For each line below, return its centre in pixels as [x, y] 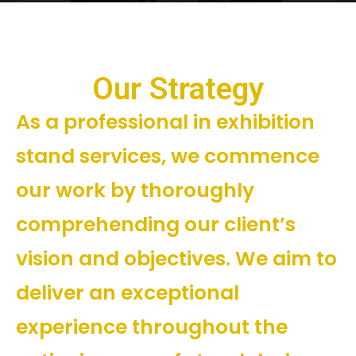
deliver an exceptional [128, 292]
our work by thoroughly [135, 190]
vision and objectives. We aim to [176, 258]
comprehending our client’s [156, 224]
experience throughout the [152, 327]
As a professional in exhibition [165, 122]
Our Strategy [178, 89]
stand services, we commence [168, 156]
